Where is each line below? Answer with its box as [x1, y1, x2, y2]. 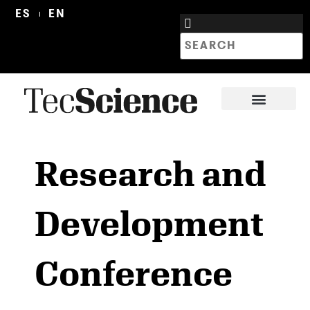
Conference [35, 253, 232, 292]
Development [35, 203, 264, 242]
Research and [35, 154, 266, 192]
